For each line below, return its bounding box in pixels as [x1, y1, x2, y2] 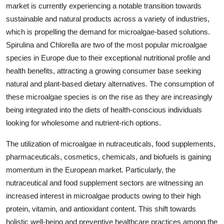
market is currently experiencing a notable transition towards [6, 1, 201, 10]
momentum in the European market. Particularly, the [6, 165, 175, 174]
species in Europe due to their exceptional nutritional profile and [6, 53, 210, 62]
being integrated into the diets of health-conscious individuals [6, 105, 202, 114]
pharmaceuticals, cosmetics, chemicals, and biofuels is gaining [6, 152, 211, 161]
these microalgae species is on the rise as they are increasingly [6, 92, 212, 101]
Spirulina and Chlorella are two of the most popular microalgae [6, 40, 207, 49]
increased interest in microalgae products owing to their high [6, 191, 200, 200]
